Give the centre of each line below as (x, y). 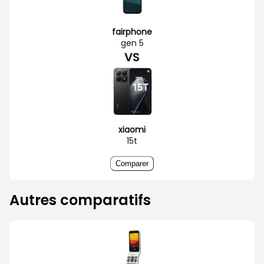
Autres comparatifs (80, 200)
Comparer (132, 163)
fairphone (132, 32)
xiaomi (132, 129)
